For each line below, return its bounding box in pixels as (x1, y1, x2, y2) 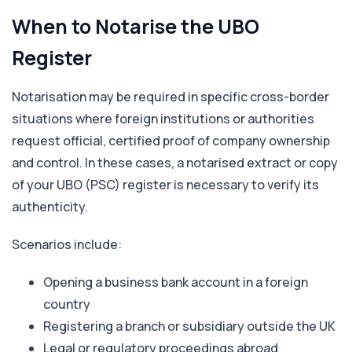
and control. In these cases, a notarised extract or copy (12, 153, 338, 171)
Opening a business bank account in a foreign (43, 273, 308, 291)
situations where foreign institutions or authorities (12, 109, 314, 127)
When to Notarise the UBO (12, 12, 259, 40)
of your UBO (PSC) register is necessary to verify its (12, 175, 319, 193)
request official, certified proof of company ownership (12, 131, 330, 149)
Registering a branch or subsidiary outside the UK (43, 317, 335, 335)
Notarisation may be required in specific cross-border (12, 87, 329, 105)
